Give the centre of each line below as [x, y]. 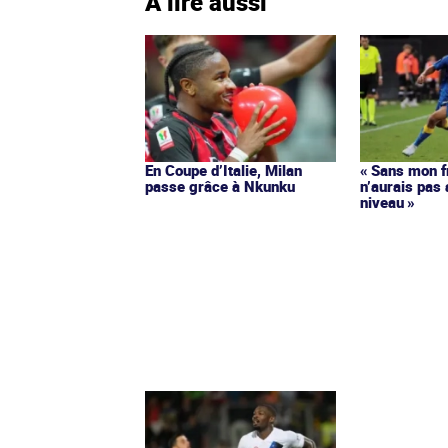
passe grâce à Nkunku [220, 185]
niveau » [388, 201]
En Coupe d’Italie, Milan [223, 169]
